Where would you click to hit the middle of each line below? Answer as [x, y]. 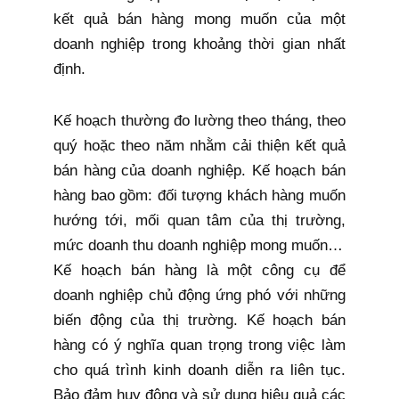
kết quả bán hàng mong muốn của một [199, 19]
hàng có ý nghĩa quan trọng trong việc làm [199, 345]
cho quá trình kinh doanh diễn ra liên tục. [199, 370]
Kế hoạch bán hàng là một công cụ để [199, 270]
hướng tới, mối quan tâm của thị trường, [199, 220]
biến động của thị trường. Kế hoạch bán [199, 320]
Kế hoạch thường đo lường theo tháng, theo [199, 120]
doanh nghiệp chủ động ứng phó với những [199, 295]
